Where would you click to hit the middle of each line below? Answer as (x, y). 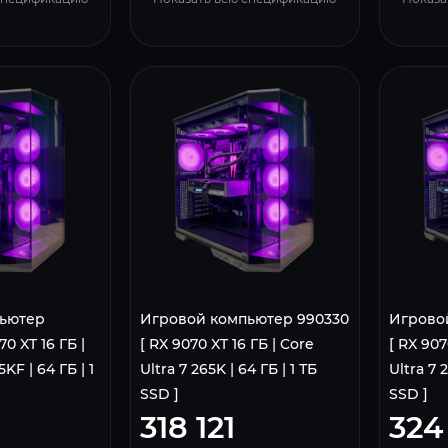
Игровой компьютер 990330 (245, 318)
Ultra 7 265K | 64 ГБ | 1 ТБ (229, 368)
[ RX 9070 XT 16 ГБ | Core (227, 343)
